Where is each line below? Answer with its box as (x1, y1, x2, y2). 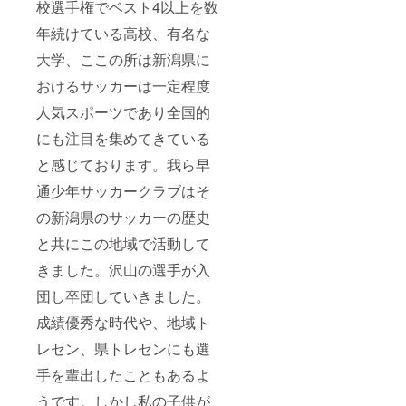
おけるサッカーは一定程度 (36, 74, 210, 96)
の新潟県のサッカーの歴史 (36, 206, 210, 227)
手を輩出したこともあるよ (36, 363, 210, 385)
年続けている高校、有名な (36, 22, 210, 43)
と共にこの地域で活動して (36, 232, 210, 254)
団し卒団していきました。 (36, 285, 210, 306)
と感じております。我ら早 (36, 153, 210, 175)
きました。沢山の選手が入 (36, 258, 210, 280)
